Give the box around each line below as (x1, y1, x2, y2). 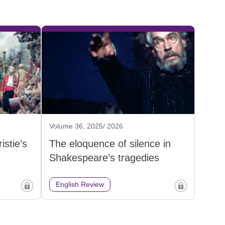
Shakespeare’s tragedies (49, 152, 159, 164)
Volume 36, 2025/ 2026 (49, 122, 123, 131)
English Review (56, 180, 104, 189)
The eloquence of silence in (49, 138, 171, 150)
